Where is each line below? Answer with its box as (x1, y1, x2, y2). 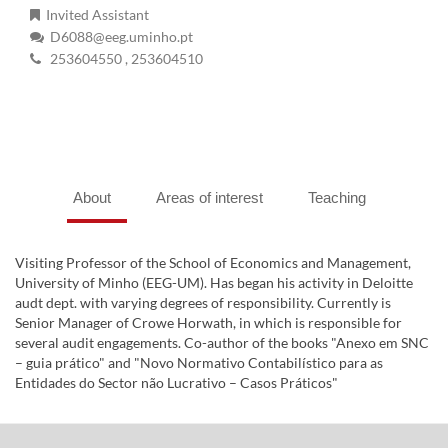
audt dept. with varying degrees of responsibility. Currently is (15, 294, 391, 312)
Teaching (307, 189, 366, 207)
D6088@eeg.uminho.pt (44, 28, 193, 46)
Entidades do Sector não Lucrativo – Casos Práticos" (15, 374, 338, 392)
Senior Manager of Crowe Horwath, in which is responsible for (15, 314, 402, 332)
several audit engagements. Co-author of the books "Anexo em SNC (15, 334, 429, 352)
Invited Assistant (40, 6, 149, 24)
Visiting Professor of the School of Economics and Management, (15, 254, 411, 272)
